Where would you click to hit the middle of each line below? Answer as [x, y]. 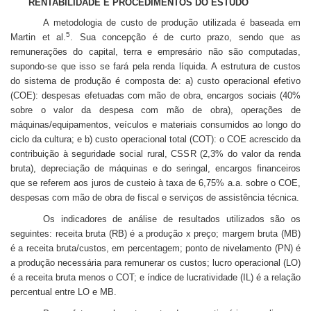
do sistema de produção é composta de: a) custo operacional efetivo [155, 81]
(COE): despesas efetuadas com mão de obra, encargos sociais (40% [155, 95]
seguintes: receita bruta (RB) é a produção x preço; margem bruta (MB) [155, 233]
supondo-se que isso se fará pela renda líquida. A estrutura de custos [155, 66]
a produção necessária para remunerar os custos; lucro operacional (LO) [155, 262]
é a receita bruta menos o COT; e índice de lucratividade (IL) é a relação [155, 277]
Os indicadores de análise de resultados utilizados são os [172, 219]
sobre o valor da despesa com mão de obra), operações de [155, 110]
